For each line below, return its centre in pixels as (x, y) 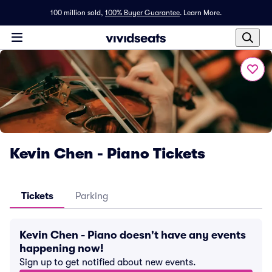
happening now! (62, 248)
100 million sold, (77, 13)
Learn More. (202, 13)
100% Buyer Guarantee (142, 13)
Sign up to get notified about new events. (108, 262)
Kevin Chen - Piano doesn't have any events (133, 235)
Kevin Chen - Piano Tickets (107, 154)
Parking (92, 196)
